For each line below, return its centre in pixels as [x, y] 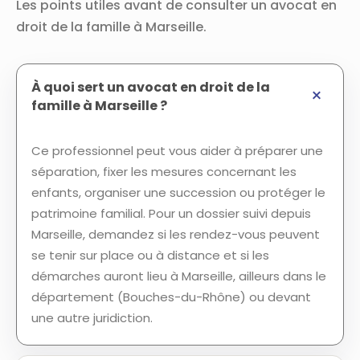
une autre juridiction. [92, 318]
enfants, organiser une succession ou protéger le [178, 192]
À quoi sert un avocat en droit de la [151, 87]
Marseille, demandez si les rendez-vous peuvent [176, 234]
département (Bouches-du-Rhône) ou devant [171, 297]
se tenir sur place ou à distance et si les [150, 255]
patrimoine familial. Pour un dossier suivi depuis [171, 213]
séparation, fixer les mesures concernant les [164, 172]
